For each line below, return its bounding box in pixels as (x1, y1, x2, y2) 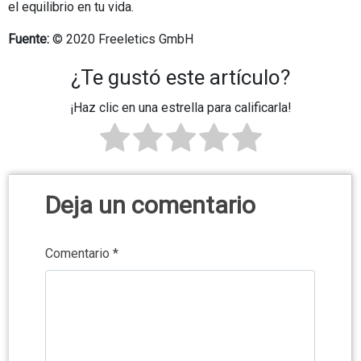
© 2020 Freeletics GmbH (49, 31, 193, 47)
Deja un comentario (45, 191, 255, 220)
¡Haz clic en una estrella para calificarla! (69, 99, 292, 115)
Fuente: (8, 31, 49, 47)
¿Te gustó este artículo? (71, 64, 290, 89)
